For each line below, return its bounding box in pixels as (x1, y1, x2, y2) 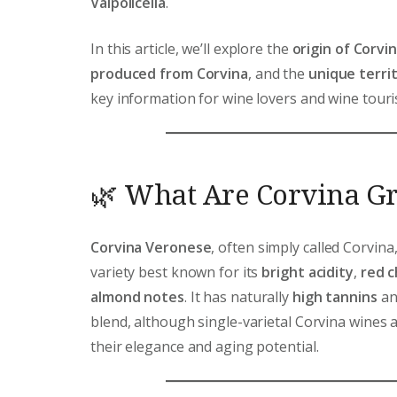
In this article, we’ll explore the (90, 38, 292, 58)
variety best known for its (90, 262, 262, 283)
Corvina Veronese (90, 237, 212, 258)
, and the (247, 63, 308, 83)
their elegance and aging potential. (90, 337, 319, 357)
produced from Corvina (90, 63, 248, 83)
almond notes (90, 287, 184, 307)
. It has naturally (183, 287, 292, 307)
